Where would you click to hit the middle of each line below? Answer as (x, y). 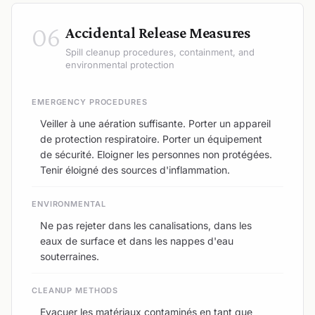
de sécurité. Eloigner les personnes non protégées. (156, 154)
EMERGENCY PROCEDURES (90, 102)
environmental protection (120, 64)
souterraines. (70, 256)
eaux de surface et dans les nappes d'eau (137, 240)
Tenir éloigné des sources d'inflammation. (135, 169)
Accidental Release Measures (158, 32)
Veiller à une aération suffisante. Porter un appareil (155, 123)
